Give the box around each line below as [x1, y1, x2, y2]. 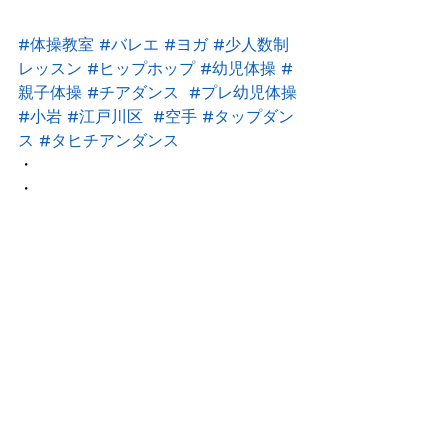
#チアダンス [87, 83, 179, 102]
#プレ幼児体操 [189, 83, 297, 102]
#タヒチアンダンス [39, 131, 179, 150]
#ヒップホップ [87, 59, 195, 78]
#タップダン [202, 107, 294, 126]
